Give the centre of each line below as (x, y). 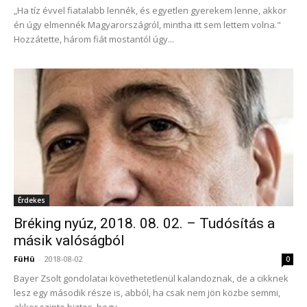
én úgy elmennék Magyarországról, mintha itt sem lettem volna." (147, 24)
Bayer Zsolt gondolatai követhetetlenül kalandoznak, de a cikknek (151, 279)
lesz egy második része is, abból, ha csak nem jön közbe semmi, (147, 293)
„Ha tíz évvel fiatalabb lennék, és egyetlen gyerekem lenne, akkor (150, 10)
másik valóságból (69, 241)
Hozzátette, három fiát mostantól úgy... (94, 39)
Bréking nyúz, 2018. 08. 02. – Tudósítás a (144, 224)
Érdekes (32, 200)
